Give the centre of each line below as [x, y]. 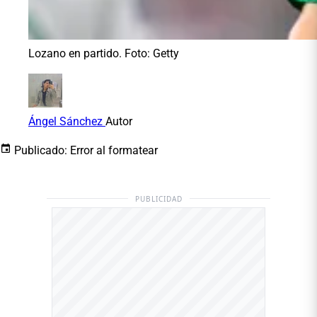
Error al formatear [114, 150]
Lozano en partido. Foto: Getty [104, 53]
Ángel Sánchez [67, 121]
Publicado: [41, 150]
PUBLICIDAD [158, 198]
